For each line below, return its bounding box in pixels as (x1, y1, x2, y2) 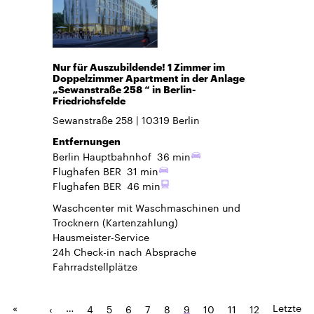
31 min (127, 162, 159, 178)
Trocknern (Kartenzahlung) (53, 213, 178, 229)
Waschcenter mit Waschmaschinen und (53, 198, 240, 214)
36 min (157, 147, 191, 163)
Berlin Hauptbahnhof (53, 147, 151, 163)
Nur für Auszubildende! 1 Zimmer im (53, 60, 225, 73)
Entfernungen (53, 135, 121, 147)
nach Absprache (116, 243, 196, 259)
